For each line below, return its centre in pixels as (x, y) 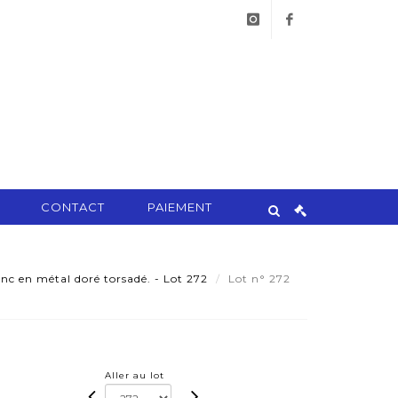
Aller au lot (135, 376)
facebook (304, 59)
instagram (268, 59)
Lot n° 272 (261, 278)
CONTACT (73, 207)
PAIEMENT (180, 207)
